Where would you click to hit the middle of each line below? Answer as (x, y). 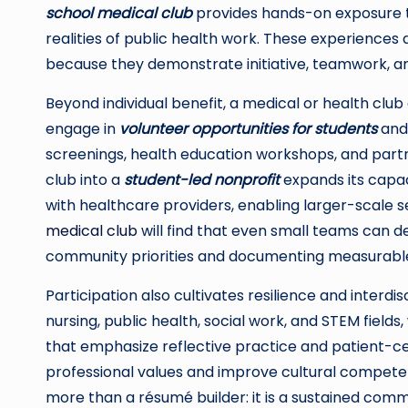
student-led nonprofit (202, 180)
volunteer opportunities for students (248, 129)
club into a (85, 180)
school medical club (119, 13)
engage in (82, 129)
